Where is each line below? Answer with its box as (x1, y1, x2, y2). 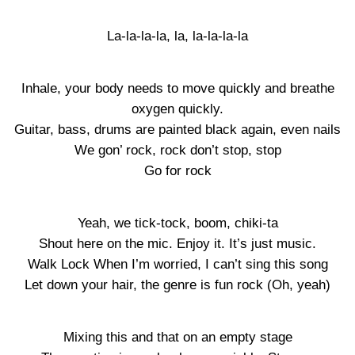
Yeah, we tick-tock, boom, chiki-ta (77, 216, 278, 231)
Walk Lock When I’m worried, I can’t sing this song (27, 257, 328, 272)
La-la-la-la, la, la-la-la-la (107, 29, 248, 44)
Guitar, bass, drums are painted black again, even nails (14, 122, 341, 137)
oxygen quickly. (132, 101, 223, 116)
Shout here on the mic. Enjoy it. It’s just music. (39, 236, 316, 251)
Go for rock (143, 163, 212, 178)
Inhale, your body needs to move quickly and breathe (21, 81, 334, 96)
